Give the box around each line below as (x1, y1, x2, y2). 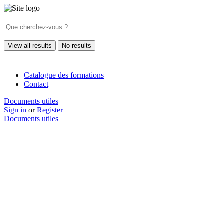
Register (37, 106, 63, 114)
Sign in (4, 106, 28, 114)
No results (62, 42, 91, 49)
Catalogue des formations (24, 71, 104, 79)
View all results (8, 42, 52, 49)
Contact (24, 80, 48, 88)
